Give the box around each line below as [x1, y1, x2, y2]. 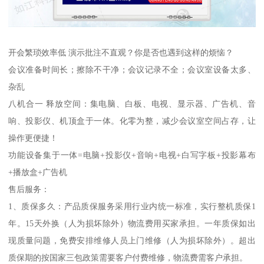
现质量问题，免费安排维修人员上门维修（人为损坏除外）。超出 [8, 236, 256, 246]
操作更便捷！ [8, 133, 58, 143]
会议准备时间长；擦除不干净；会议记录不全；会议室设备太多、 [8, 65, 256, 75]
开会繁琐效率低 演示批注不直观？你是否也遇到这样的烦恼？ [8, 48, 234, 58]
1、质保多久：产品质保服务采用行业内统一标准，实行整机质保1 [8, 202, 256, 212]
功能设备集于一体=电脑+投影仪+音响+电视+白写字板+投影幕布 [8, 150, 256, 160]
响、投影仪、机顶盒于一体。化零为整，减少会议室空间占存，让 [8, 116, 256, 126]
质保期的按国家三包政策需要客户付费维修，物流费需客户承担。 [8, 253, 248, 263]
